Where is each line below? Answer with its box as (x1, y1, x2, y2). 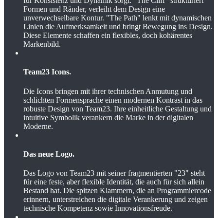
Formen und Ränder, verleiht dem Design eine (23, 5, 165, 14)
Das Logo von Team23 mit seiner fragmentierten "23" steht (23, 169, 205, 178)
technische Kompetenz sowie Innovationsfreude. (23, 204, 172, 213)
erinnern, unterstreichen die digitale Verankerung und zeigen (23, 195, 208, 204)
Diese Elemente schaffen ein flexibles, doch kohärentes (23, 31, 192, 40)
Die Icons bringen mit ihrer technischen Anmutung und (23, 87, 192, 95)
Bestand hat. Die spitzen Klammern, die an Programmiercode (23, 186, 211, 195)
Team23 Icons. (23, 68, 71, 76)
